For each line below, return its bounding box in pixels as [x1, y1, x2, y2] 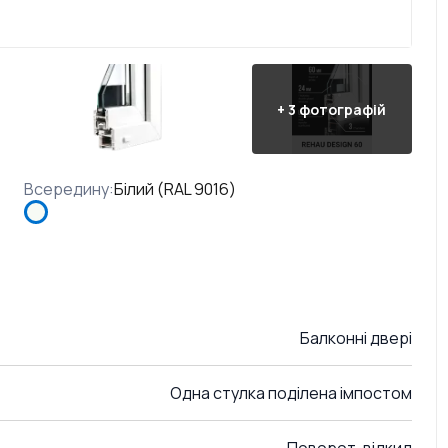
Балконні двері [300, 327, 412, 349]
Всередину [24, 178, 109, 200]
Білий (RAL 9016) [114, 178, 236, 200]
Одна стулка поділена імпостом [170, 382, 412, 404]
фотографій [299, 99, 387, 119]
